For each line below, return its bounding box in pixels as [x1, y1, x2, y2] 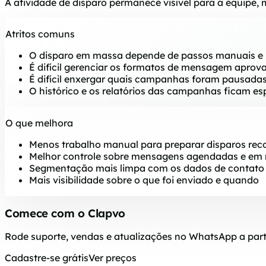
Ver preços [88, 251, 137, 264]
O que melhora [5, 117, 73, 129]
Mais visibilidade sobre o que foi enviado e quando [29, 174, 259, 186]
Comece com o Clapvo [5, 206, 125, 221]
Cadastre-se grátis [5, 251, 88, 264]
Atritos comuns [5, 28, 75, 40]
